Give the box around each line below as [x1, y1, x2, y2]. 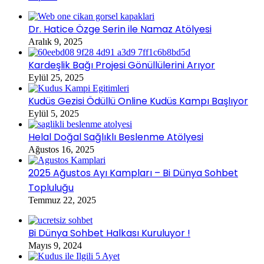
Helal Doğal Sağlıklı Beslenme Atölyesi [28, 130, 203, 144]
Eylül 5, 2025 [28, 108, 79, 119]
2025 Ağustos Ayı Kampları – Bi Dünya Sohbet [28, 166, 238, 180]
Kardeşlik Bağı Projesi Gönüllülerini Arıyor [28, 58, 215, 72]
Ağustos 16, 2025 [28, 144, 94, 155]
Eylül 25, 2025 [28, 72, 84, 83]
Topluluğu [28, 181, 74, 195]
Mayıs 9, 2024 [28, 240, 82, 251]
